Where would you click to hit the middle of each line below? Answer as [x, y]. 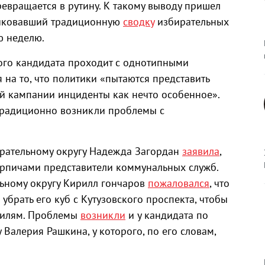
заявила [201, 151]
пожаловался [179, 183]
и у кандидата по [167, 215]
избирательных [192, 22]
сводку [139, 22]
